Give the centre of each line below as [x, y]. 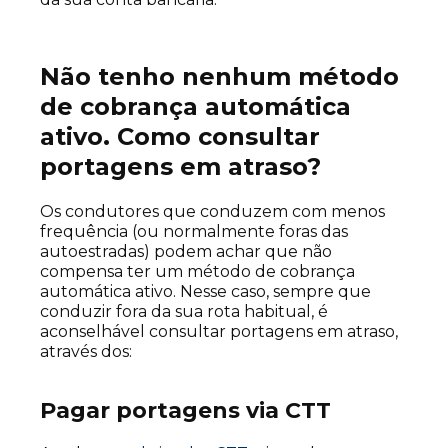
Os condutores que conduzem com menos [212, 212]
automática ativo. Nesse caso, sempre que [205, 292]
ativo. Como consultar [180, 137]
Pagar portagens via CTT [185, 411]
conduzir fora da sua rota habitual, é [184, 312]
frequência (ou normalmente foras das [194, 232]
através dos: [86, 352]
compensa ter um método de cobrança [197, 272]
